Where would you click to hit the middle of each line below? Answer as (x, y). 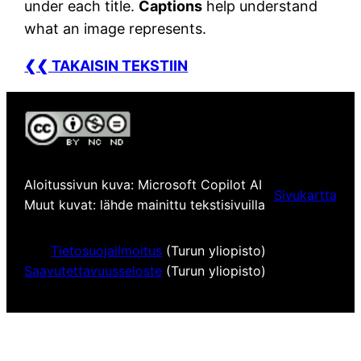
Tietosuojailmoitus (107, 251)
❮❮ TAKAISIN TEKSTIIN (106, 66)
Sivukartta (305, 195)
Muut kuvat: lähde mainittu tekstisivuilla (145, 205)
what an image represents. (116, 29)
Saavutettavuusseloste (93, 271)
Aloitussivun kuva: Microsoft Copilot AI (143, 185)
